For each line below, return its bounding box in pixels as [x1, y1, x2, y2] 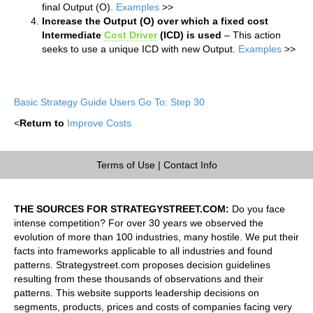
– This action [221, 29, 281, 41]
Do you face [229, 203, 285, 214]
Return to [20, 117, 64, 129]
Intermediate [42, 29, 104, 41]
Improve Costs [67, 117, 131, 129]
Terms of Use [96, 159, 155, 170]
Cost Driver [104, 29, 157, 41]
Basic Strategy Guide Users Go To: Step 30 [14, 96, 205, 108]
